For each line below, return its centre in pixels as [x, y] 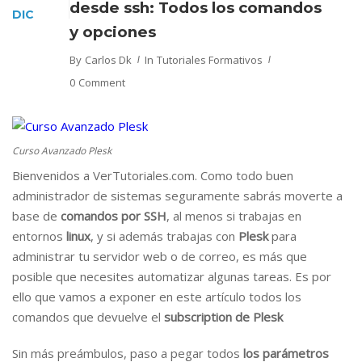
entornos [39, 236]
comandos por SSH [114, 216]
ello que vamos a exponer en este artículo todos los [157, 297]
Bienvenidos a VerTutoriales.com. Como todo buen [153, 176]
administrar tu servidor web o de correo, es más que [160, 257]
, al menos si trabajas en [234, 216]
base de [36, 216]
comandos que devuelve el [88, 317]
